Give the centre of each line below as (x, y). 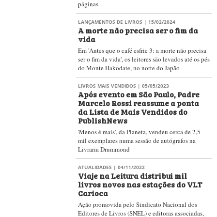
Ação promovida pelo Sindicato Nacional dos (138, 204)
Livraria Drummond (104, 149)
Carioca (93, 193)
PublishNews (103, 120)
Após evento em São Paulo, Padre (139, 94)
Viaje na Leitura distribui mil (132, 175)
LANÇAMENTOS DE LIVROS (110, 22)
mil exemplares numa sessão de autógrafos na (137, 140)
